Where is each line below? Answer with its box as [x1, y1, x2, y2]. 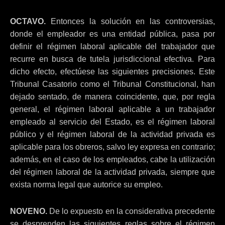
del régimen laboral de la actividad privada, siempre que [10, 168, 215, 176]
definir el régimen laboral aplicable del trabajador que [10, 42, 215, 51]
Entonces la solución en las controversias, [50, 17, 215, 26]
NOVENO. [10, 207, 50, 215]
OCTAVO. [10, 17, 51, 26]
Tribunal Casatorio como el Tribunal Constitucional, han [10, 80, 215, 88]
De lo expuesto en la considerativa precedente [49, 207, 215, 215]
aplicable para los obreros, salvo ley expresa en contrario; [10, 143, 215, 151]
